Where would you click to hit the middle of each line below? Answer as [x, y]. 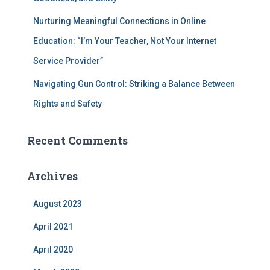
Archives [52, 176]
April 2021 [53, 227]
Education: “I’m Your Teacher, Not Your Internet [125, 41]
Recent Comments [77, 140]
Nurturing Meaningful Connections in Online [119, 21]
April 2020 [53, 250]
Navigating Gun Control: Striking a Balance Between [134, 84]
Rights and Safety [67, 104]
